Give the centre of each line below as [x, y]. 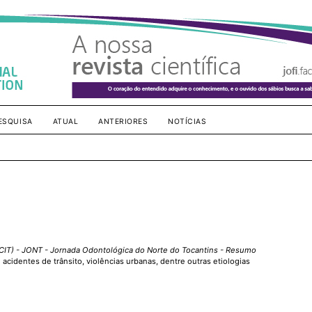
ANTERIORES [123, 122]
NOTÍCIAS [187, 122]
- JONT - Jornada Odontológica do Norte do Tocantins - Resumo [135, 250]
